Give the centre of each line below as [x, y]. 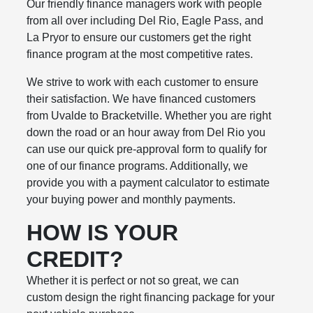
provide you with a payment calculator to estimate [148, 183]
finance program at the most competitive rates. [140, 54]
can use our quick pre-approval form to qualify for [147, 150]
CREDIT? [75, 260]
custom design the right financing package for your [151, 298]
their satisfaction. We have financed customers [141, 99]
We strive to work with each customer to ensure [143, 82]
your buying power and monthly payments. [131, 200]
